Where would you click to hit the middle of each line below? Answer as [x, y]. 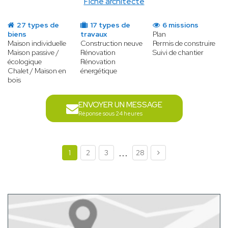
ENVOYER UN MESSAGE [120, 105]
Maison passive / [33, 53]
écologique [25, 62]
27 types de [37, 25]
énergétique [98, 71]
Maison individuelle [37, 44]
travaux [93, 34]
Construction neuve [111, 44]
